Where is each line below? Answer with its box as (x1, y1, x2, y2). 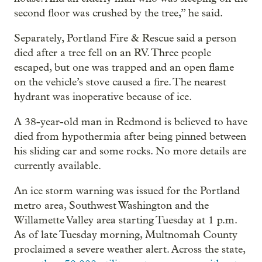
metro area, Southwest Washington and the (14, 199, 209, 212)
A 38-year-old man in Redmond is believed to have (14, 115, 247, 128)
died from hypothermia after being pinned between (14, 130, 246, 143)
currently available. (14, 159, 101, 172)
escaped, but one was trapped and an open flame (14, 61, 234, 74)
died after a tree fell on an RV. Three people (14, 46, 211, 59)
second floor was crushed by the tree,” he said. (14, 6, 223, 19)
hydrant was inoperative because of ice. (14, 90, 192, 103)
